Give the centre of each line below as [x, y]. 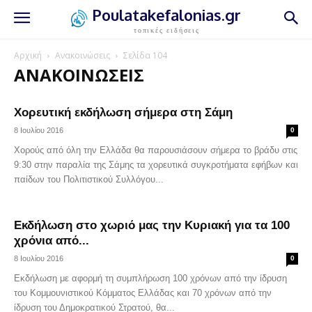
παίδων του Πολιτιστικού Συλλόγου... [89, 179]
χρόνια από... [52, 241]
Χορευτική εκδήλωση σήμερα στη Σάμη [123, 112]
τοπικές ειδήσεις [166, 30]
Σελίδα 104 [145, 55]
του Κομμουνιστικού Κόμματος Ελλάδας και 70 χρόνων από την [143, 293]
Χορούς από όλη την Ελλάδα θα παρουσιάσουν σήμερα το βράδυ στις [156, 150]
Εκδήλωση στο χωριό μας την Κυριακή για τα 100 [152, 225]
